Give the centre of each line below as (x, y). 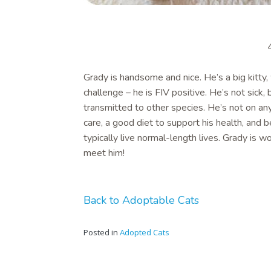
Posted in (102, 232)
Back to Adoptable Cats (141, 200)
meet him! (104, 153)
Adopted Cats (145, 232)
